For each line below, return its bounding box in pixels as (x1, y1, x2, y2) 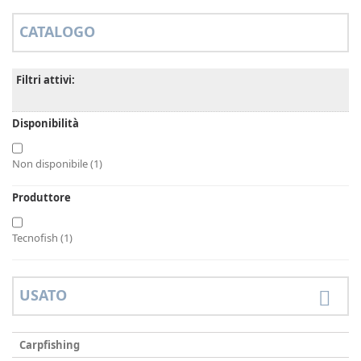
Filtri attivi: (16, 73, 75, 87)
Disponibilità (12, 116, 79, 131)
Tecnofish (12, 230, 60, 245)
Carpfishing (19, 338, 80, 352)
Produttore (12, 190, 71, 205)
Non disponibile (12, 156, 90, 171)
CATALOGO (19, 22, 95, 41)
